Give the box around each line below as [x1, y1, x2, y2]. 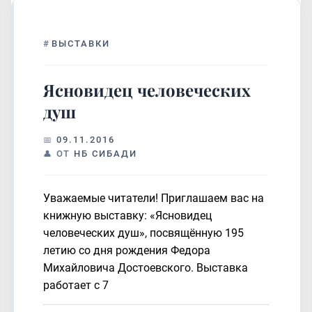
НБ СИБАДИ [74, 148, 137, 159]
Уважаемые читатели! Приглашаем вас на [43, 192, 264, 205]
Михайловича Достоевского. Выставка [43, 261, 248, 274]
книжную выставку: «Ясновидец [43, 209, 212, 222]
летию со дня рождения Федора [43, 244, 210, 257]
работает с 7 [43, 279, 109, 292]
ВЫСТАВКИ [52, 38, 110, 49]
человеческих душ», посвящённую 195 [43, 226, 244, 240]
